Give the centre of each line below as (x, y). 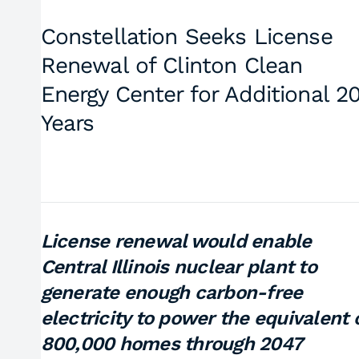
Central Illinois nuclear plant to (178, 267)
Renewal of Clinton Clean (171, 65)
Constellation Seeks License (186, 36)
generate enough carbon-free (171, 292)
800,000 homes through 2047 (171, 344)
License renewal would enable (176, 241)
